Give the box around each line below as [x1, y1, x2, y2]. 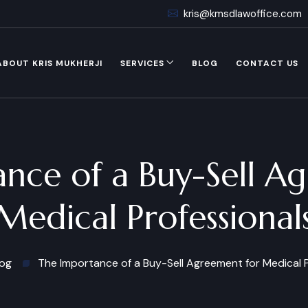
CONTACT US [236, 58, 298, 69]
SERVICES [120, 58, 164, 69]
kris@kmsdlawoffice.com [184, 7, 302, 21]
